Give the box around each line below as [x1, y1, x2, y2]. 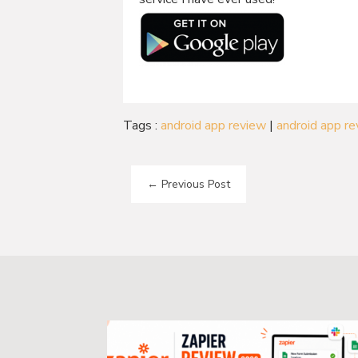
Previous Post [161, 176, 231, 192]
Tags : [123, 117, 161, 135]
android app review [161, 117, 267, 135]
